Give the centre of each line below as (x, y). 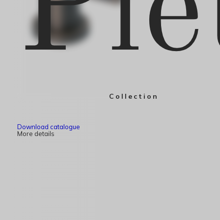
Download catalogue (49, 126)
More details (36, 133)
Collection (134, 96)
